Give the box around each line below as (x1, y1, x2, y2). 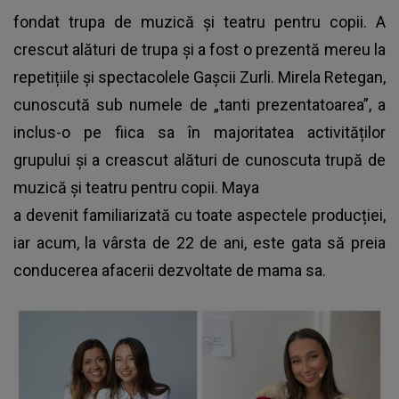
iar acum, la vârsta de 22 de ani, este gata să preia (13, 232, 386, 252)
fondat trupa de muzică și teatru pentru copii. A (13, 12, 386, 31)
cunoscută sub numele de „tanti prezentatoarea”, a (13, 94, 386, 114)
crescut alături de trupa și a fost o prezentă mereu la (13, 39, 386, 59)
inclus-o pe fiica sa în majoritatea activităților (13, 122, 386, 142)
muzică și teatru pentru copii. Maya (13, 177, 259, 197)
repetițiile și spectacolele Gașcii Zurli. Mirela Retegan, (13, 67, 386, 86)
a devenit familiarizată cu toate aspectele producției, (13, 205, 386, 224)
